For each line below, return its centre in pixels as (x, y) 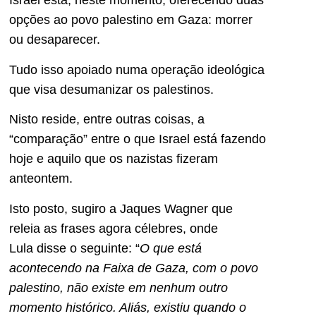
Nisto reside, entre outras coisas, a (107, 120)
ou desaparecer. (55, 40)
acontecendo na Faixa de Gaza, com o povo (134, 268)
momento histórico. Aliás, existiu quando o (128, 307)
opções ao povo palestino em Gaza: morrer (131, 20)
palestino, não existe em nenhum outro (119, 287)
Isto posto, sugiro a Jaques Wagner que (121, 208)
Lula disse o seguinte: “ (74, 248)
